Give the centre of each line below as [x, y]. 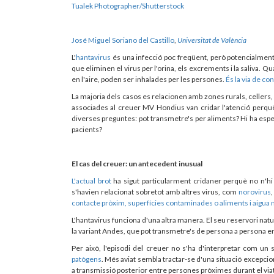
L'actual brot [91, 180]
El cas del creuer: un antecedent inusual [137, 163]
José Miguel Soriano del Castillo [123, 40]
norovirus [255, 191]
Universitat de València [212, 40]
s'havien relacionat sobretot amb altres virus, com [155, 191]
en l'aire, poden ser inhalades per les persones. [149, 79]
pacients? [87, 129]
